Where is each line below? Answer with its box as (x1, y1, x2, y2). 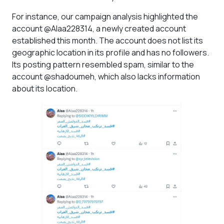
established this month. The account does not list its (12, 35, 203, 46)
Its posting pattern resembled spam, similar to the (12, 59, 194, 70)
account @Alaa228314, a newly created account (12, 23, 186, 34)
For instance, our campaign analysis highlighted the (12, 11, 198, 22)
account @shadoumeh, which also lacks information (12, 71, 200, 82)
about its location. (12, 83, 77, 94)
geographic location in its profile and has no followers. (12, 47, 209, 58)
